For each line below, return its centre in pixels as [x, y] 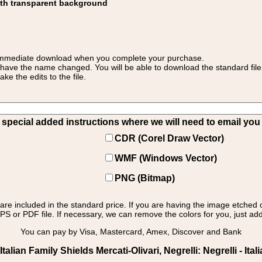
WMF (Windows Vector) [166, 158]
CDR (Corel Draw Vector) [169, 138]
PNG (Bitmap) [145, 178]
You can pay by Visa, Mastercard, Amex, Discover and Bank [131, 232]
